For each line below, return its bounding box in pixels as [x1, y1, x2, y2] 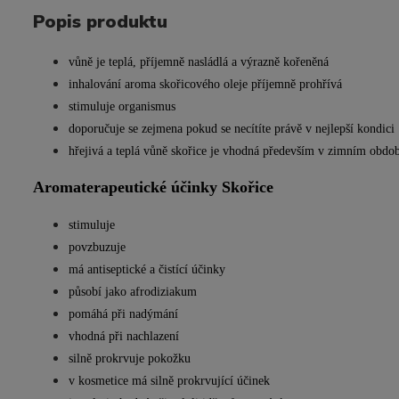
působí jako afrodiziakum [69, 285, 197, 298]
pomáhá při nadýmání [69, 307, 178, 321]
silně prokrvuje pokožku [69, 352, 191, 365]
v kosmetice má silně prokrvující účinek [69, 374, 270, 387]
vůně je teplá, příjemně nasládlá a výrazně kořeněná [69, 55, 329, 69]
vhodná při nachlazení [69, 330, 179, 343]
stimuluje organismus [69, 100, 175, 113]
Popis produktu [33, 10, 167, 34]
